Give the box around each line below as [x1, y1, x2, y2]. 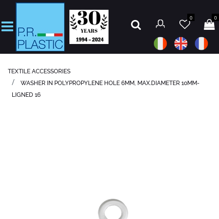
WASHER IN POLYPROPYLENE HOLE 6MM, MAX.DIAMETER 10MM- [21, 80, 199, 87]
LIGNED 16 [12, 91, 41, 98]
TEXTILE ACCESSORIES [8, 68, 70, 75]
